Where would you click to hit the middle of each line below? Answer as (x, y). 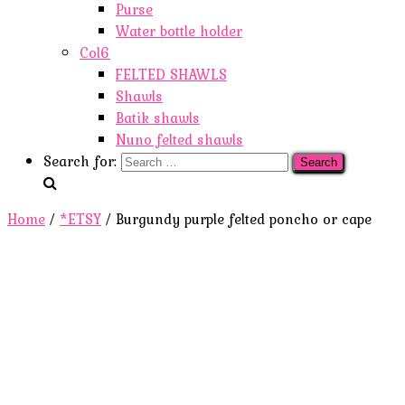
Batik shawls (158, 118)
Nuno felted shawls (179, 139)
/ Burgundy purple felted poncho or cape (236, 219)
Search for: (80, 161)
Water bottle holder (179, 31)
